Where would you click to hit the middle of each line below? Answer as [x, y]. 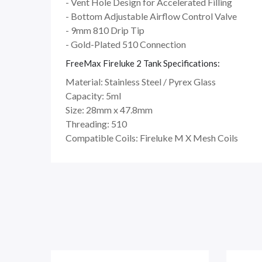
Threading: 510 [96, 124]
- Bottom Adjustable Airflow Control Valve [151, 16]
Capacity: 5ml [93, 96]
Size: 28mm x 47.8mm [109, 110]
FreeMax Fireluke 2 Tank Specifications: [143, 63]
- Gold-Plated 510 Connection [126, 44]
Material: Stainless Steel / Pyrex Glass [141, 82]
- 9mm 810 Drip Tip [105, 30]
